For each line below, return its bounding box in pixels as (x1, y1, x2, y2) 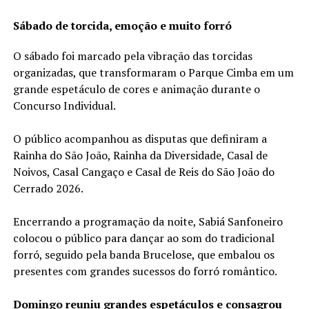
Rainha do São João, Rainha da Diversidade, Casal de (12, 148, 268, 163)
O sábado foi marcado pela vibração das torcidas (12, 48, 252, 64)
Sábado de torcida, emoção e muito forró (12, 18, 232, 34)
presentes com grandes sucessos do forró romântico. (12, 263, 277, 279)
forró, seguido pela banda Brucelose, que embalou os (12, 247, 275, 263)
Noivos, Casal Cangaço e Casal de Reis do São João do (12, 164, 275, 180)
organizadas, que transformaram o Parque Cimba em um (12, 65, 294, 81)
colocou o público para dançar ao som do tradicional (12, 230, 275, 246)
